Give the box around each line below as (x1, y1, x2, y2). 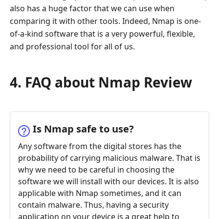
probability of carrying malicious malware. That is (18, 153, 200, 164)
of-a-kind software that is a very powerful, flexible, (10, 28, 195, 40)
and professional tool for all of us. (10, 41, 135, 52)
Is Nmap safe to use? (33, 122, 134, 136)
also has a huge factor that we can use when (10, 3, 175, 14)
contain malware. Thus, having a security (18, 199, 169, 211)
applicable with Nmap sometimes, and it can (18, 188, 181, 199)
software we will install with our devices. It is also (18, 176, 199, 187)
